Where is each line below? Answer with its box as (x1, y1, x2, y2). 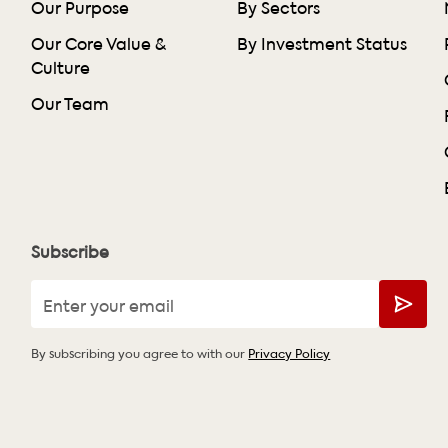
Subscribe (31, 239, 110, 264)
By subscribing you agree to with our (31, 343, 249, 362)
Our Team (31, 91, 110, 116)
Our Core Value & (31, 31, 167, 56)
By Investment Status (237, 31, 408, 56)
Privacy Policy (248, 343, 331, 362)
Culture (31, 55, 91, 80)
